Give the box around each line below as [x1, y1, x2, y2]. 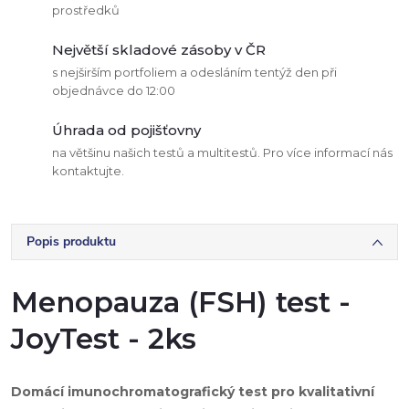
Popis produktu [26, 232, 116, 250]
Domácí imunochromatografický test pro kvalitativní [11, 383, 374, 400]
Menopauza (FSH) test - [11, 284, 351, 320]
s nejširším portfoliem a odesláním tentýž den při [52, 64, 337, 79]
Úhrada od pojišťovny [52, 121, 201, 139]
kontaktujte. [52, 163, 124, 178]
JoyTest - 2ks [11, 320, 196, 356]
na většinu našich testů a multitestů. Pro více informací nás [52, 144, 393, 160]
